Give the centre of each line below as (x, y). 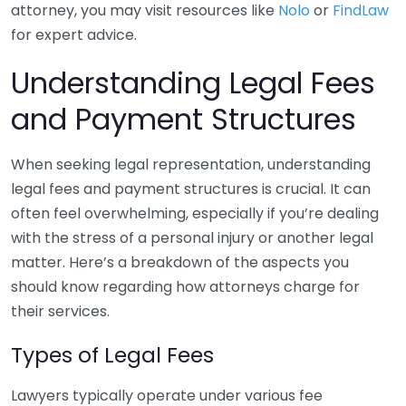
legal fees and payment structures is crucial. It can (191, 189)
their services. (60, 311)
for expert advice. (74, 35)
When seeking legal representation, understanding (191, 164)
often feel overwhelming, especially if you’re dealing (195, 213)
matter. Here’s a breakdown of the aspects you (180, 262)
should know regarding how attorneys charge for (185, 287)
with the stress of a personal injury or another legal (192, 238)
